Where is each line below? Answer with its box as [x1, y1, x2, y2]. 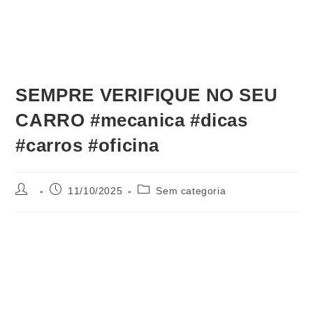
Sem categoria [156, 184, 226, 196]
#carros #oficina [15, 134, 160, 156]
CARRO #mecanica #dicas [15, 109, 248, 131]
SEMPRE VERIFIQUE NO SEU [15, 84, 278, 105]
